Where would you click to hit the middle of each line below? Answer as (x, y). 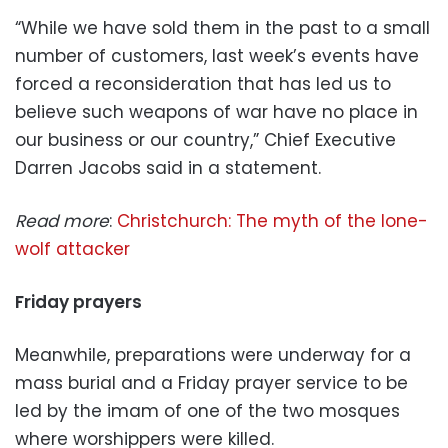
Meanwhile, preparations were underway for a (213, 355)
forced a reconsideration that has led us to (203, 84)
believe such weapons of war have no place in (216, 112)
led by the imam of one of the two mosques (207, 411)
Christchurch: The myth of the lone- (272, 221)
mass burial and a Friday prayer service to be (211, 383)
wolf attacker (72, 249)
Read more (62, 221)
